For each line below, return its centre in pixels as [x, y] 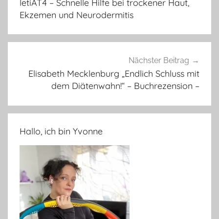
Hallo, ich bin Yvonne [61, 131]
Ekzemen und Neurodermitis [77, 15]
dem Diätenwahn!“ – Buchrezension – [125, 86]
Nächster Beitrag [159, 61]
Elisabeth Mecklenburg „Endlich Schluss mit [114, 74]
